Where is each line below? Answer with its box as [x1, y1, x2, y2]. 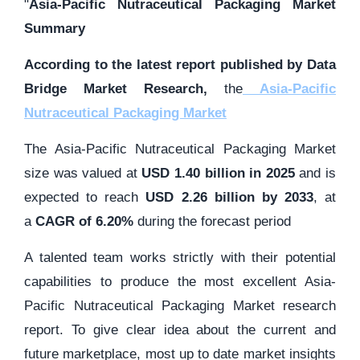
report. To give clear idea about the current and [24, 322, 336, 337]
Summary [24, 21, 85, 36]
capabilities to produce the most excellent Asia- [24, 274, 336, 289]
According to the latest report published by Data [24, 57, 336, 72]
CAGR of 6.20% [35, 214, 137, 229]
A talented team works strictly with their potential [24, 250, 336, 265]
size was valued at [24, 166, 142, 181]
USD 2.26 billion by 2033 [145, 190, 313, 205]
